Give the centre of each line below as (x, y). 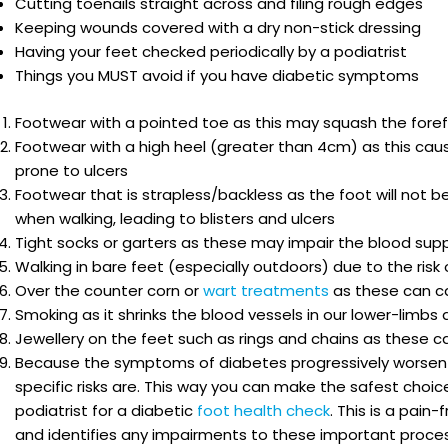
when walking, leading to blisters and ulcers (175, 218)
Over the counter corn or (109, 290)
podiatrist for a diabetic (106, 410)
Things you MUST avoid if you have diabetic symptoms (217, 75)
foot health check (263, 410)
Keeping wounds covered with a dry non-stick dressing (218, 27)
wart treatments (266, 290)
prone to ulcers (71, 170)
